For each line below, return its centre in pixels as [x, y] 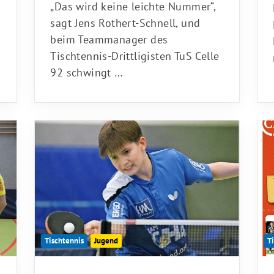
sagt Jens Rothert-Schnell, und [125, 19]
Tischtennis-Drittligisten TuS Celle [135, 52]
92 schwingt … [87, 68]
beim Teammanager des [109, 35]
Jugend [106, 237]
